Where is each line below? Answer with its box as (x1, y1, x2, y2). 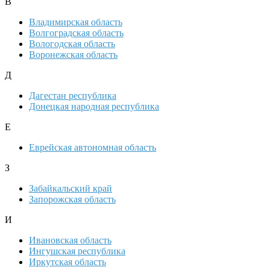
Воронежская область (29, 49, 118, 60)
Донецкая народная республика (29, 101, 159, 112)
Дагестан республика (29, 90, 116, 101)
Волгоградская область (29, 28, 124, 39)
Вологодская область (29, 39, 115, 49)
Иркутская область (29, 257, 106, 268)
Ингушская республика (29, 246, 125, 257)
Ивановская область (29, 235, 111, 246)
